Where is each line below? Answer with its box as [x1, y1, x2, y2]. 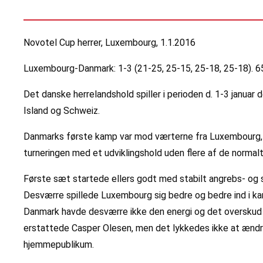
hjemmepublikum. [23, 239, 94, 251]
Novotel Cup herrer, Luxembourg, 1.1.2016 [23, 37, 195, 49]
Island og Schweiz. [23, 105, 100, 117]
